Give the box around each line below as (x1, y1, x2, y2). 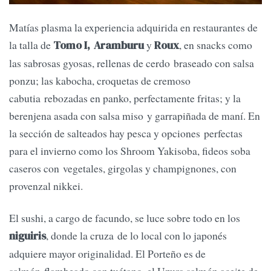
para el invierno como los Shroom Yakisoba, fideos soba (9, 143, 250, 158)
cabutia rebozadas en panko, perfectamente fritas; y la (9, 91, 241, 106)
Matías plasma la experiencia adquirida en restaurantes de (9, 20, 258, 35)
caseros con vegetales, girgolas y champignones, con (9, 161, 237, 176)
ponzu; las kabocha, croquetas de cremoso (9, 73, 194, 88)
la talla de (9, 38, 53, 53)
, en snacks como (179, 38, 252, 53)
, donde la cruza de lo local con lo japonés (46, 228, 227, 243)
